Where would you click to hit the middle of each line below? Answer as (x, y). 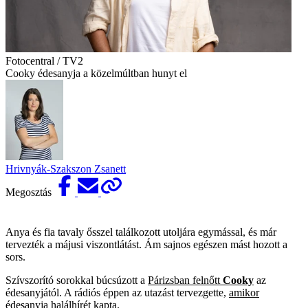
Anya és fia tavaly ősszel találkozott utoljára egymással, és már (141, 232)
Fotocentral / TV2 (44, 61)
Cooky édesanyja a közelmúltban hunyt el (96, 74)
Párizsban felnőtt (184, 280)
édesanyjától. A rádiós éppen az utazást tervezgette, (117, 293)
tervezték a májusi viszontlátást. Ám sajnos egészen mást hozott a (146, 245)
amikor (244, 293)
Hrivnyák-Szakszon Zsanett (66, 169)
